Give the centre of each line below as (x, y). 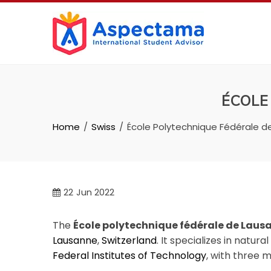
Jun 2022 (95, 192)
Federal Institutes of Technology (129, 256)
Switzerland (129, 240)
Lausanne (75, 240)
